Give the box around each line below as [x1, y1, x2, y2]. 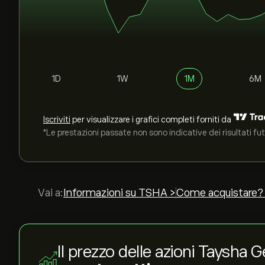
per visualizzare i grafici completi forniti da [70, 115, 231, 124]
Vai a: [38, 187, 63, 199]
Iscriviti [43, 115, 70, 124]
